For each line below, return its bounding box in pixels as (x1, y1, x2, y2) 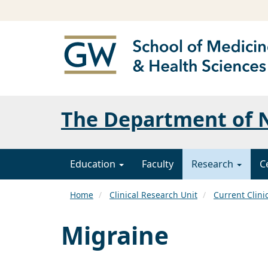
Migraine (61, 219, 169, 252)
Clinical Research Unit (109, 189, 197, 201)
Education (70, 157, 118, 171)
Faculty (142, 157, 173, 171)
